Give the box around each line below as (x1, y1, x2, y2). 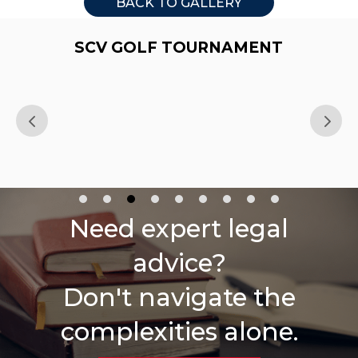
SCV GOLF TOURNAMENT (74, 38, 284, 57)
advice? (132, 247, 226, 278)
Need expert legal (70, 213, 288, 244)
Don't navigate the (62, 281, 296, 312)
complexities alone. (60, 316, 298, 347)
